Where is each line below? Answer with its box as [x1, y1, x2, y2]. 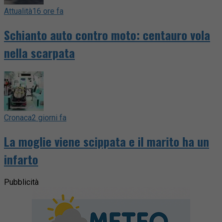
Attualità [4, 6, 32, 16]
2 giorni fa [32, 112, 66, 122]
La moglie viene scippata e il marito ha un [4, 132, 209, 150]
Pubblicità [4, 177, 39, 187]
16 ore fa [32, 6, 63, 16]
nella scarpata [4, 43, 75, 61]
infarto [4, 150, 38, 168]
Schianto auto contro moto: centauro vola [4, 25, 210, 44]
